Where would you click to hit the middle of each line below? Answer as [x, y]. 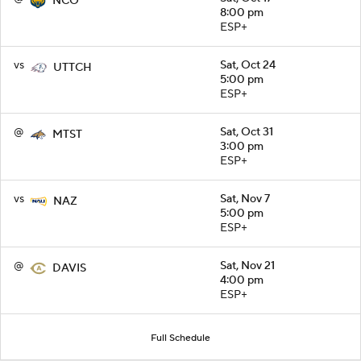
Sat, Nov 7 [245, 199]
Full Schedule [180, 338]
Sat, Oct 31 [247, 133]
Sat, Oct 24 [248, 66]
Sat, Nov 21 [247, 266]
